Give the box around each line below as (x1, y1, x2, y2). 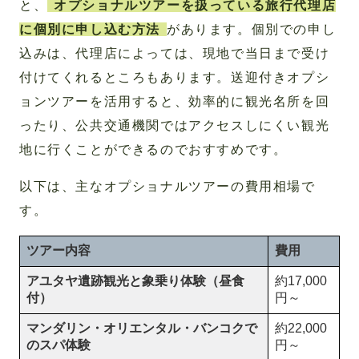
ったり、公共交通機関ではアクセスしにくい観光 (19, 119, 330, 133)
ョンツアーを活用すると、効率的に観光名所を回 (19, 95, 330, 109)
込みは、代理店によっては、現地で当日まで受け (19, 46, 330, 61)
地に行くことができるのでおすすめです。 (19, 143, 288, 157)
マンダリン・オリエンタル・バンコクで (26, 321, 257, 336)
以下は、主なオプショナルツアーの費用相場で (19, 179, 316, 194)
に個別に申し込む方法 (19, 22, 160, 37)
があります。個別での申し (167, 22, 337, 37)
